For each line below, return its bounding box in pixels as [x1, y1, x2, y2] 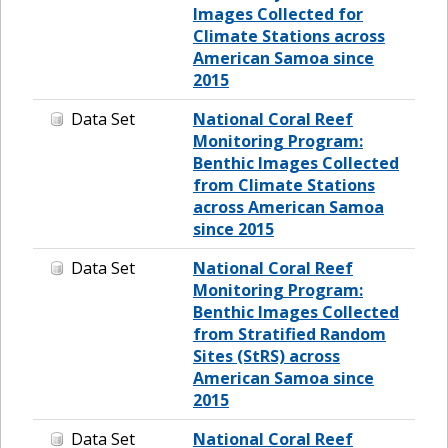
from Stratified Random [193, 322, 386, 345]
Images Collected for [193, 2, 363, 25]
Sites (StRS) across [193, 344, 340, 367]
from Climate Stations [193, 173, 375, 196]
